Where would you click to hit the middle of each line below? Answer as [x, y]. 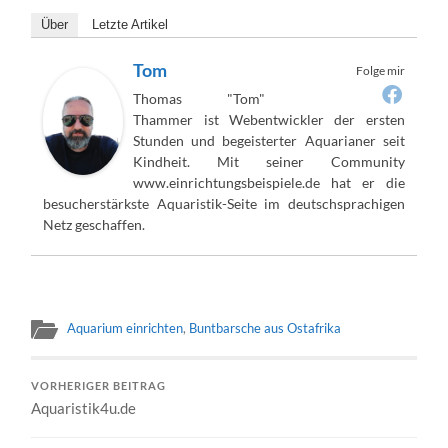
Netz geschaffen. [94, 224]
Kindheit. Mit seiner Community [269, 161]
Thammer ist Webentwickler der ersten [269, 119]
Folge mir [380, 70]
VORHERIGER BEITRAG [99, 385]
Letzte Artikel [130, 24]
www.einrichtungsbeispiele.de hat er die [269, 182]
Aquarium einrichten [125, 327]
